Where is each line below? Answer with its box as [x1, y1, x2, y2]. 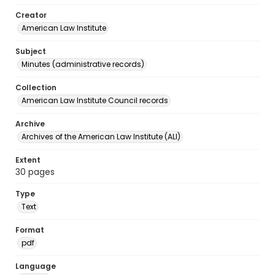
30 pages [15, 166, 55, 178]
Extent [15, 155, 41, 165]
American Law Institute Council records [21, 95, 168, 106]
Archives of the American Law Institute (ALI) [21, 131, 180, 142]
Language [15, 261, 56, 271]
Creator [15, 10, 47, 20]
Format [15, 225, 44, 235]
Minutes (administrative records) [21, 59, 144, 69]
